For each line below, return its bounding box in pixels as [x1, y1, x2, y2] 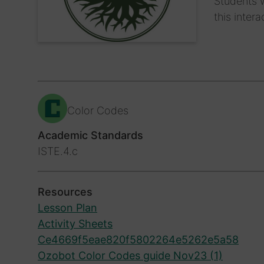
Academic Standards [38, 128, 143, 141]
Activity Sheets [38, 217, 113, 230]
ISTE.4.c [38, 144, 78, 157]
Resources [38, 185, 93, 198]
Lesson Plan [38, 201, 97, 214]
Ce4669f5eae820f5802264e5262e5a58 [38, 233, 239, 246]
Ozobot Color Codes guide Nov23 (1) [38, 249, 223, 262]
